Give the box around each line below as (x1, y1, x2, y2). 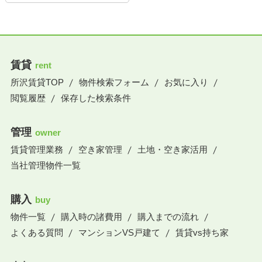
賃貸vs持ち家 (175, 227, 229, 237)
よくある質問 (10, 227, 63, 237)
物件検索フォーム (78, 77, 149, 87)
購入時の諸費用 (60, 211, 122, 222)
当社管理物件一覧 (10, 160, 81, 170)
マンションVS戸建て (78, 227, 160, 237)
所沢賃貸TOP (10, 77, 64, 87)
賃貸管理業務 (10, 144, 63, 154)
